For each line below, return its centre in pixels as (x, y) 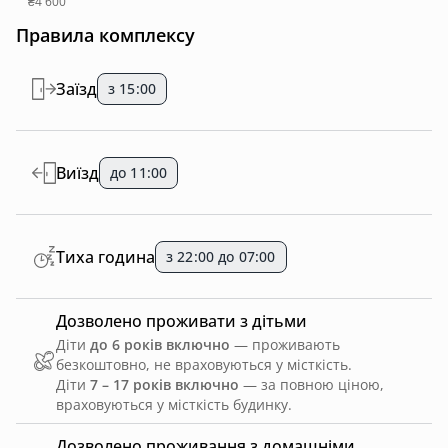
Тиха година (105, 256)
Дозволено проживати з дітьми (181, 321)
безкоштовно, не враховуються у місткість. (204, 364)
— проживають (285, 344)
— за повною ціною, (311, 384)
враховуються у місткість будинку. (174, 404)
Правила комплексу (105, 35)
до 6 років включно (160, 344)
